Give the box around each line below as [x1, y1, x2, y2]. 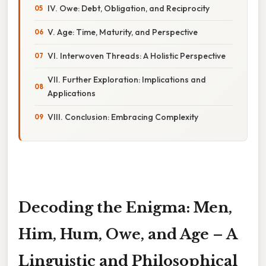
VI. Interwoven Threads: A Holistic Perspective [47, 50, 226, 61]
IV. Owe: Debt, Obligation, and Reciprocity [47, 2, 210, 14]
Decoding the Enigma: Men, [18, 198, 232, 216]
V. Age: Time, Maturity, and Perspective [47, 26, 198, 37]
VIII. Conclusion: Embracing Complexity [47, 111, 198, 122]
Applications [47, 87, 96, 99]
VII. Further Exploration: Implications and [47, 74, 206, 85]
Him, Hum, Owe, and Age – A [18, 225, 237, 243]
